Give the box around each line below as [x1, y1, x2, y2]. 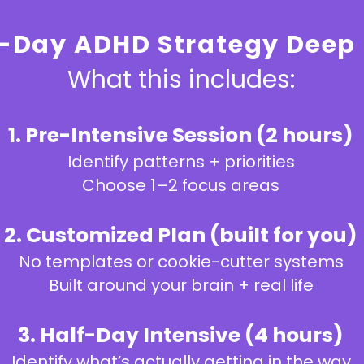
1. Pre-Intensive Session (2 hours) [8, 121, 353, 149]
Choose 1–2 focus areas [82, 174, 279, 197]
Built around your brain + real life [48, 274, 314, 297]
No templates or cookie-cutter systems [18, 250, 344, 273]
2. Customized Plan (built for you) [4, 221, 357, 249]
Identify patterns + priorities [67, 150, 295, 173]
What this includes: [67, 63, 295, 97]
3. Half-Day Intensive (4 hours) [18, 321, 344, 349]
